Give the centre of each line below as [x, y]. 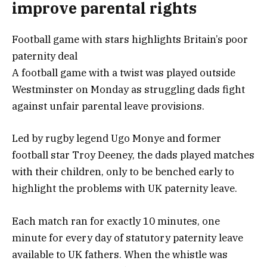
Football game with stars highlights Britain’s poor [130, 40]
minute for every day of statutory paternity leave [128, 237]
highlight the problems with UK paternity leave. [125, 189]
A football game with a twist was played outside [124, 73]
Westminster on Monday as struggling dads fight [128, 90]
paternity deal [45, 56]
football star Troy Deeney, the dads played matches [133, 155]
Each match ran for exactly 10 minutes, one [116, 221]
